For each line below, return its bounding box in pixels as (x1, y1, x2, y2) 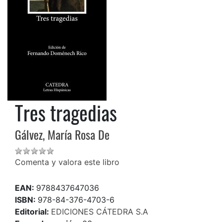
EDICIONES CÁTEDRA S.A (51, 206, 148, 217)
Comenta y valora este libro (15, 157, 119, 167)
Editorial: (15, 206, 51, 217)
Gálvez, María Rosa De (15, 125, 110, 143)
